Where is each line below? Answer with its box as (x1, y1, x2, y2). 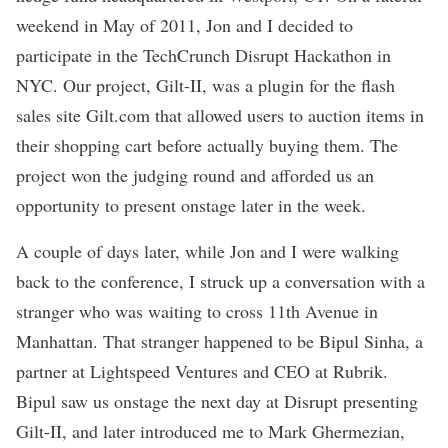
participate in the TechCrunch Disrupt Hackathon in (16, 43, 391, 68)
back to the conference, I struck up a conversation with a (16, 269, 425, 294)
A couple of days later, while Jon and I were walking (16, 239, 399, 264)
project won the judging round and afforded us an (16, 163, 374, 188)
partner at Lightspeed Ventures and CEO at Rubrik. (16, 359, 388, 384)
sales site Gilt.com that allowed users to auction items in (16, 103, 424, 128)
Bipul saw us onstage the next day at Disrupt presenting (16, 389, 418, 414)
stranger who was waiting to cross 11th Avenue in (16, 299, 378, 324)
